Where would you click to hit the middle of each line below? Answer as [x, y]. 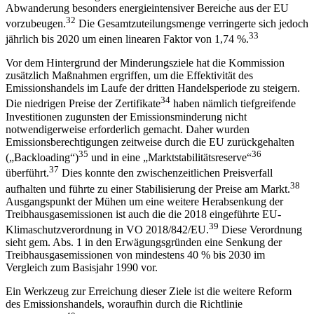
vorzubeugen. [36, 23]
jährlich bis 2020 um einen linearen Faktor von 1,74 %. [127, 39]
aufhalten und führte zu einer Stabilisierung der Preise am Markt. [148, 189]
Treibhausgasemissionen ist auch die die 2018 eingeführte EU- [143, 214]
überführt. [27, 173]
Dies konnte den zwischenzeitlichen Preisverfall [166, 173]
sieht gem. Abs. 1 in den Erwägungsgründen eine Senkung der [144, 242]
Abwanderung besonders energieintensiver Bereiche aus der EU [147, 8]
